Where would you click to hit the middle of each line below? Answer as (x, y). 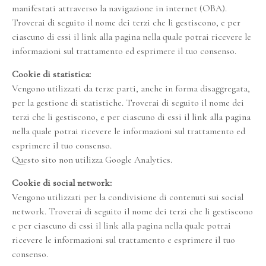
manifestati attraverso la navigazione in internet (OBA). (119, 8)
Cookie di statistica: (51, 74)
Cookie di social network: (62, 183)
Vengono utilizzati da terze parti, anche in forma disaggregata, (131, 88)
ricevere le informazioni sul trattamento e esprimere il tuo (123, 240)
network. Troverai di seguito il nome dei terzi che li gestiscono (132, 211)
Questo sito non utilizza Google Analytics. (92, 160)
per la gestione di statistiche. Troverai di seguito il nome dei (128, 103)
